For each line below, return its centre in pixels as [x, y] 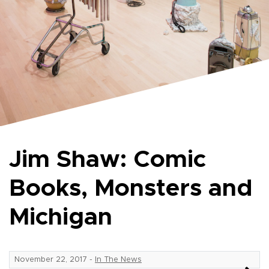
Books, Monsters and [131, 189]
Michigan [61, 218]
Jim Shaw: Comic [107, 160]
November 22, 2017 [52, 260]
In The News [118, 260]
